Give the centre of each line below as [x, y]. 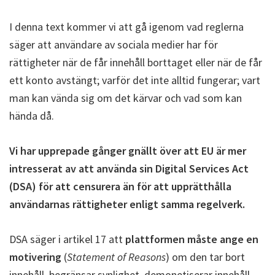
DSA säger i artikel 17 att [67, 239]
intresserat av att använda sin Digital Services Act [129, 168]
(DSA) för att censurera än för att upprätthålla [120, 186]
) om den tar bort [205, 257]
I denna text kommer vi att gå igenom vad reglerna [126, 26]
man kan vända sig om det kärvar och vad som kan [126, 98]
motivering [35, 257]
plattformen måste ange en [192, 239]
